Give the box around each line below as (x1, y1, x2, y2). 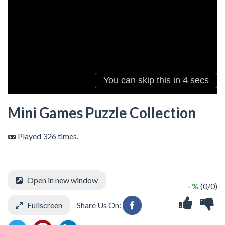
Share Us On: (75, 200, 123, 210)
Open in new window (27, 175, 98, 185)
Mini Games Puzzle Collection (8, 104, 196, 121)
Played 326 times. (16, 131, 78, 141)
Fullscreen (27, 200, 62, 210)
